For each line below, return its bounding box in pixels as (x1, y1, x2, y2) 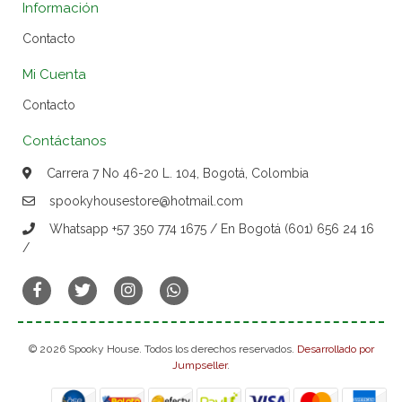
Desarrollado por (296, 343, 374, 356)
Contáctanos (22, 133, 106, 150)
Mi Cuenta (22, 66, 86, 83)
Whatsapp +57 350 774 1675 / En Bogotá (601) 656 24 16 (49, 222, 374, 237)
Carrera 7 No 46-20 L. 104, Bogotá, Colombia (47, 166, 309, 181)
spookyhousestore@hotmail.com (49, 194, 243, 209)
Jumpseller (172, 359, 227, 372)
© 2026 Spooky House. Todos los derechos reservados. (28, 343, 297, 356)
